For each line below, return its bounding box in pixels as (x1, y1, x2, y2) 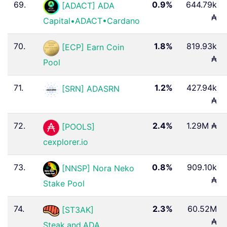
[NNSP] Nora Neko (62, 163, 134, 174)
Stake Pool (43, 178, 85, 188)
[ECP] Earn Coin (62, 42, 124, 53)
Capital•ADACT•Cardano (43, 15, 140, 26)
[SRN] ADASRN (62, 84, 120, 94)
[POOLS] (62, 122, 95, 132)
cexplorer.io (43, 136, 88, 147)
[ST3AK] (62, 205, 94, 215)
